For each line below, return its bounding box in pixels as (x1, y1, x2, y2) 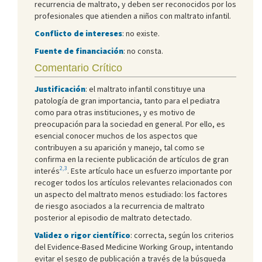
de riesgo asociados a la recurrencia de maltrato (35, 200, 205, 211)
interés (35, 165, 60, 176)
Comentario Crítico (35, 61, 122, 74)
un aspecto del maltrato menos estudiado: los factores (35, 188, 227, 199)
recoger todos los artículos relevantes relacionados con (35, 177, 232, 188)
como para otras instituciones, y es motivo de (35, 106, 195, 118)
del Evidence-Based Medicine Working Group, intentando (35, 241, 233, 252)
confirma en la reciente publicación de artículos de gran (35, 153, 229, 164)
